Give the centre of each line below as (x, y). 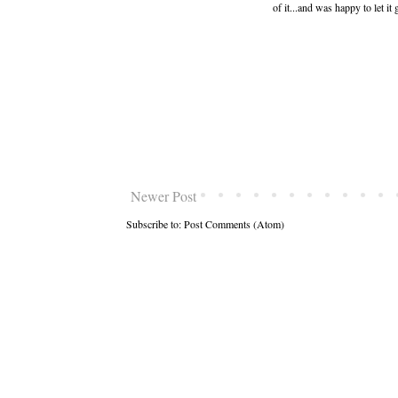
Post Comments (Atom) (234, 224)
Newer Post (163, 196)
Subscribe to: (155, 224)
